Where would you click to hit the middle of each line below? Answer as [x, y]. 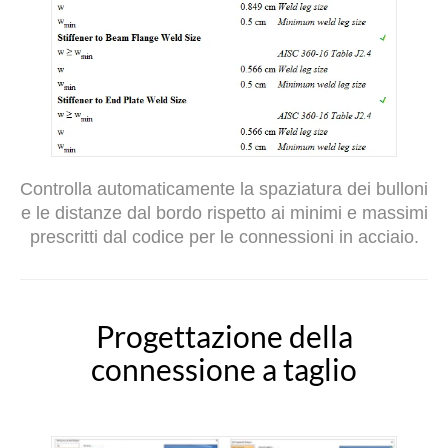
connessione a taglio [224, 369]
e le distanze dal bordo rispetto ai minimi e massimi [224, 213]
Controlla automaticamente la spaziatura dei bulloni [224, 189]
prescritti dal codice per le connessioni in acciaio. [224, 237]
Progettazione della [224, 336]
